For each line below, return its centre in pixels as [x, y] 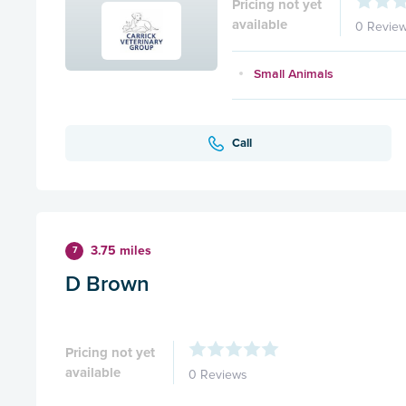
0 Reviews [218, 375]
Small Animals [294, 74]
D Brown [107, 284]
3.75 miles [121, 251]
